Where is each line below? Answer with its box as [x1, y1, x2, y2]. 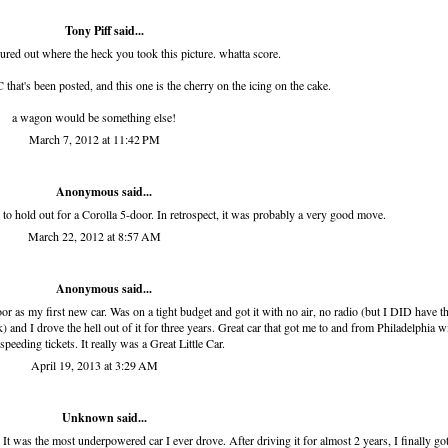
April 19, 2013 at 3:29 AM [30, 357, 158, 374]
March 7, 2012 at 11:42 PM [28, 131, 160, 148]
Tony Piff [64, 22, 111, 40]
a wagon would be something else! [12, 109, 176, 126]
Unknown [61, 409, 114, 427]
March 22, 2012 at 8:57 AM [27, 228, 161, 245]
